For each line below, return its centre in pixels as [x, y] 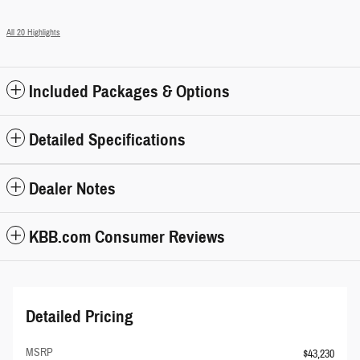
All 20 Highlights [33, 32]
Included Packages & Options [129, 91]
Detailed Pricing [80, 316]
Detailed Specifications [107, 139]
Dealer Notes [72, 188]
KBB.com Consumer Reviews [127, 237]
